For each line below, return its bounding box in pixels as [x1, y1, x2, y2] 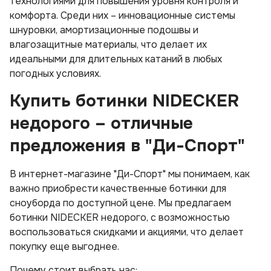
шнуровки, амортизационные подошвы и [10, 24, 198, 36]
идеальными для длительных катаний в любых [10, 53, 222, 65]
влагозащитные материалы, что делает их [10, 38, 207, 51]
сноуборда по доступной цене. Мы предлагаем [10, 197, 231, 209]
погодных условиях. [10, 67, 101, 80]
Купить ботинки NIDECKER [10, 90, 239, 112]
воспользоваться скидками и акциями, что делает [10, 226, 244, 238]
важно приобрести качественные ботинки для [10, 182, 226, 195]
